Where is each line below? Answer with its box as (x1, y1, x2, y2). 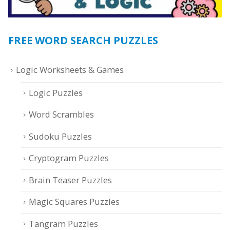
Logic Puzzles (29, 86, 83, 99)
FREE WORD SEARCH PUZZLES (8, 33, 158, 48)
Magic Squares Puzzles (29, 196, 120, 208)
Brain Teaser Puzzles (29, 174, 112, 186)
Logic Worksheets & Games (16, 64, 124, 76)
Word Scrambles (29, 108, 94, 121)
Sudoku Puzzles (29, 130, 92, 142)
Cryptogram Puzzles (29, 152, 109, 164)
